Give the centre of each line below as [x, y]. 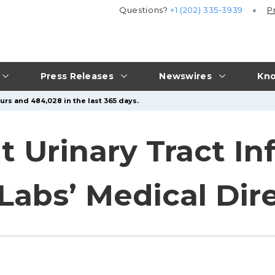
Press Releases [77, 76]
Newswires [185, 76]
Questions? [145, 10]
